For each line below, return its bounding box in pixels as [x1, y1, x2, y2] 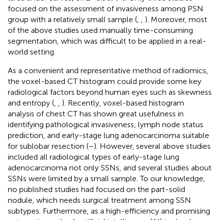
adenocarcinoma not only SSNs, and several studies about [8, 163, 212, 172]
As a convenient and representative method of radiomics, [8, 65, 208, 75]
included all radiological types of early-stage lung [8, 152, 179, 162]
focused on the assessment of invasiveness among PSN [8, 3, 203, 13]
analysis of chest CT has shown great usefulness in [8, 109, 184, 118]
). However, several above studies [94, 141, 211, 151]
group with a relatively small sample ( [8, 14, 137, 24]
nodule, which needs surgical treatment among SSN [8, 195, 191, 205]
